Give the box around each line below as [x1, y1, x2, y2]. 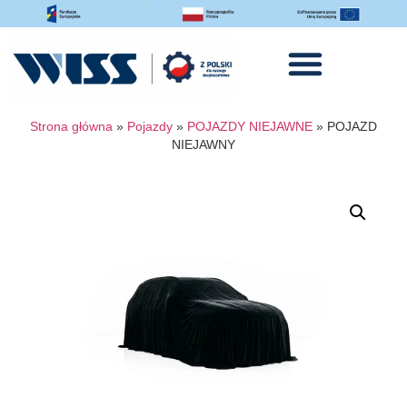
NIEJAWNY [172, 137, 235, 152]
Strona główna [30, 119, 113, 134]
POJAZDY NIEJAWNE [187, 119, 313, 134]
